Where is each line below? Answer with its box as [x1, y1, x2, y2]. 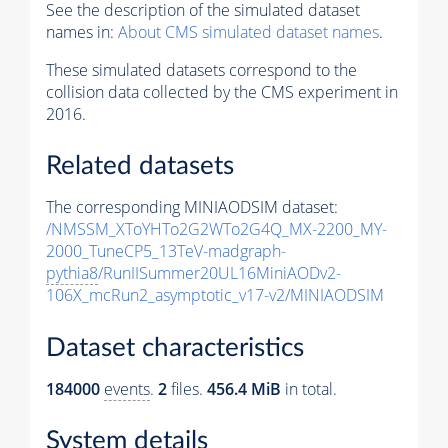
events [104, 377, 150, 400]
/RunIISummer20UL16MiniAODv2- [98, 262, 341, 285]
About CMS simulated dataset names [118, 20, 379, 43]
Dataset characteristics [46, 334, 304, 361]
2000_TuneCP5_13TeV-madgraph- [46, 240, 286, 263]
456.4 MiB [207, 377, 281, 400]
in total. [281, 377, 337, 400]
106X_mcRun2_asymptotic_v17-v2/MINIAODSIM [46, 284, 384, 307]
